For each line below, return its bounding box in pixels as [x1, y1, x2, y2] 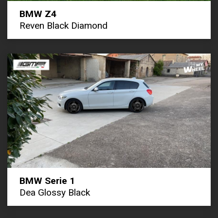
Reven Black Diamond [19, 19, 108, 31]
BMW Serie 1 [19, 175, 75, 186]
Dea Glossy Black [19, 186, 90, 198]
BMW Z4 [19, 8, 56, 19]
